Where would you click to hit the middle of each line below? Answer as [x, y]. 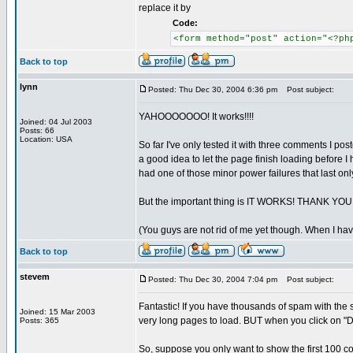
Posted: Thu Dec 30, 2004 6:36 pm [213, 89]
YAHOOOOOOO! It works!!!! [196, 117]
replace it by [165, 8]
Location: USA [46, 139]
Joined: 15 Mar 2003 [58, 312]
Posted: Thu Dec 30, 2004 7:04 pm [213, 279]
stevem [35, 277]
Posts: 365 [39, 320]
